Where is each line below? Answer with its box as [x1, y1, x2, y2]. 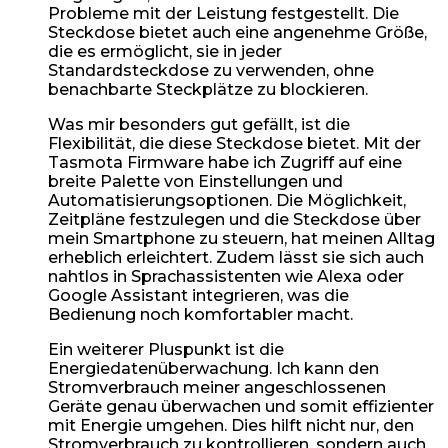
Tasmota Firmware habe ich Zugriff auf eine [48, 152, 402, 172]
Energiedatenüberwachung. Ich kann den [48, 358, 379, 378]
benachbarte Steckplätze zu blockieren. [48, 79, 368, 99]
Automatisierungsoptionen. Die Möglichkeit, [48, 190, 406, 210]
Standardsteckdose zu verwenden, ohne [48, 60, 374, 80]
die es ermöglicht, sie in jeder [48, 41, 282, 61]
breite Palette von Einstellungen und [48, 171, 343, 191]
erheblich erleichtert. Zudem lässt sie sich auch [48, 247, 424, 267]
